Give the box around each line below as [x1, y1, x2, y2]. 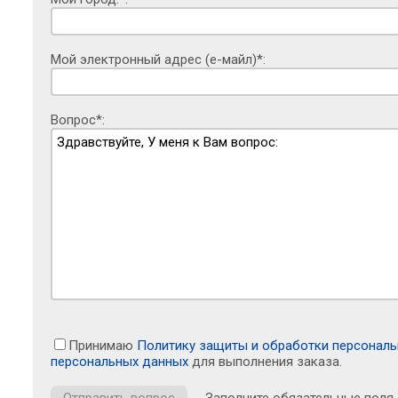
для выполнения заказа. [188, 354, 342, 370]
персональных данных [51, 354, 188, 370]
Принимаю [68, 338, 137, 354]
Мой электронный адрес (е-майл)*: [51, 52, 266, 68]
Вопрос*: [51, 112, 105, 129]
